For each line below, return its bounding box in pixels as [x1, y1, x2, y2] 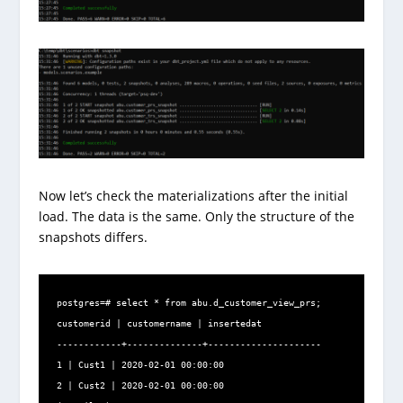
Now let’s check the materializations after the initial [38, 187, 348, 205]
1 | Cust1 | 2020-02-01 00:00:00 [56, 360, 224, 371]
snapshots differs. [38, 228, 148, 246]
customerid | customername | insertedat [56, 318, 262, 329]
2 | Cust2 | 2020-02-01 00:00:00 [56, 381, 224, 391]
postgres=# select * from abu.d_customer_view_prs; [56, 298, 321, 309]
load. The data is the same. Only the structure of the [38, 208, 354, 226]
